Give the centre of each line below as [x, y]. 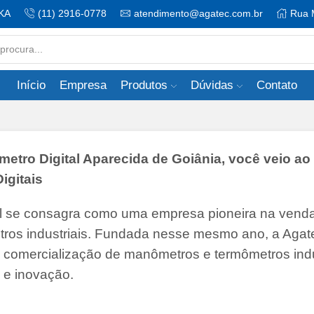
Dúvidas [212, 85]
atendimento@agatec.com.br [198, 13]
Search [175, 55]
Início [31, 85]
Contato [277, 85]
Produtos [144, 85]
